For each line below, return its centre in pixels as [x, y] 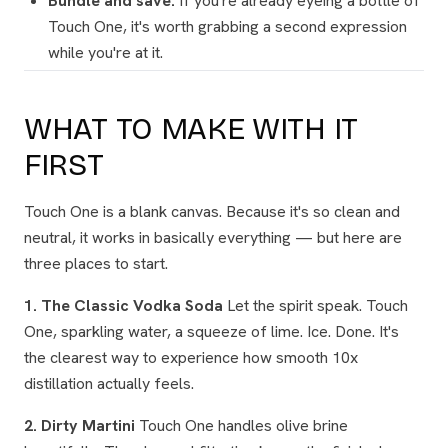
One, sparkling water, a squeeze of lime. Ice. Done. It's [211, 331]
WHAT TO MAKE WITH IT [191, 129]
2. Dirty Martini [79, 425]
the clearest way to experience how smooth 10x [191, 357]
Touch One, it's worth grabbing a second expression [227, 26]
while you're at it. [105, 52]
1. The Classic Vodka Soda [123, 305]
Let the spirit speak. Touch [315, 305]
